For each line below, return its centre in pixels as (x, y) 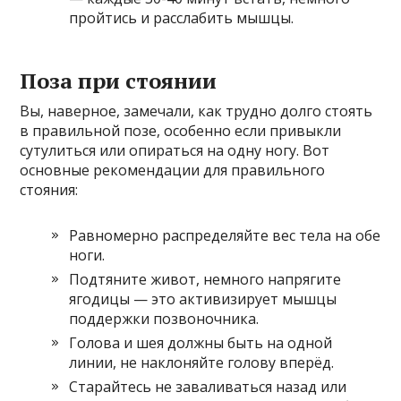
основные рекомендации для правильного (173, 170)
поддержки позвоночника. (164, 318)
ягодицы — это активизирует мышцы (203, 299)
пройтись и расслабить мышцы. (182, 17)
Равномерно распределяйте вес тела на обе (225, 235)
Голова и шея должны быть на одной (201, 342)
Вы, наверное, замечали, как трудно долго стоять (196, 111)
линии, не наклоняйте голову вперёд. (202, 362)
